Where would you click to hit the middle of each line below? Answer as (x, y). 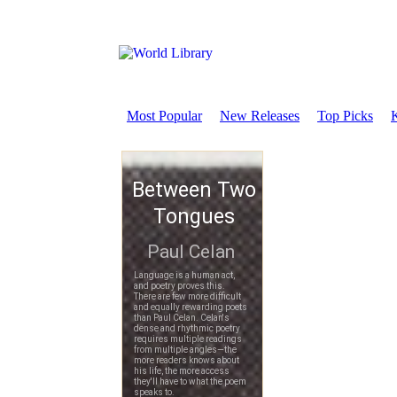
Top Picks (345, 116)
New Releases (260, 116)
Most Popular (164, 116)
